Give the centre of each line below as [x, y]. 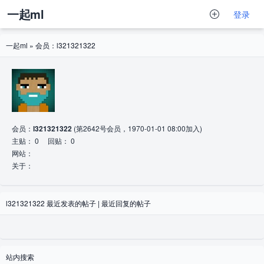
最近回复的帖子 [126, 203]
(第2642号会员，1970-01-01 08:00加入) [137, 128]
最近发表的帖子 [71, 203]
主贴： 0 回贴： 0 [43, 141]
